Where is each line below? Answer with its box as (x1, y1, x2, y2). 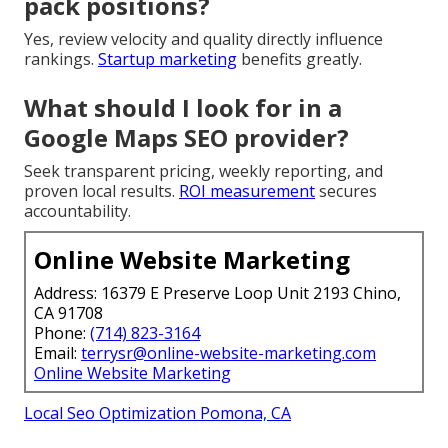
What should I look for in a (24, 90, 342, 124)
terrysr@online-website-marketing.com (81, 341, 376, 364)
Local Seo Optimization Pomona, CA (24, 401, 291, 424)
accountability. (24, 199, 131, 222)
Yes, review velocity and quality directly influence (24, 27, 383, 50)
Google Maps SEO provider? (24, 120, 349, 154)
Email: (34, 341, 81, 364)
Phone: (34, 321, 90, 344)
